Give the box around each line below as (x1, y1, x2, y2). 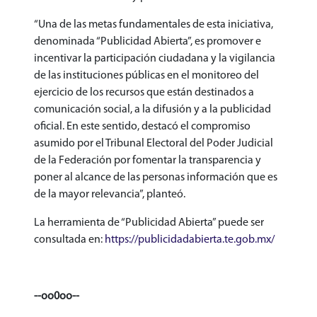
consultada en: (34, 234, 105, 246)
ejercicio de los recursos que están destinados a (34, 86, 254, 98)
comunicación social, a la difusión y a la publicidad (34, 103, 271, 115)
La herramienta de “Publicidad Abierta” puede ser (34, 217, 264, 229)
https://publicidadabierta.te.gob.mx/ (105, 234, 275, 246)
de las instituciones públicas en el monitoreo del (34, 69, 259, 81)
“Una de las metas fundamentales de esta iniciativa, (34, 18, 273, 30)
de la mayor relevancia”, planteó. (34, 188, 185, 200)
